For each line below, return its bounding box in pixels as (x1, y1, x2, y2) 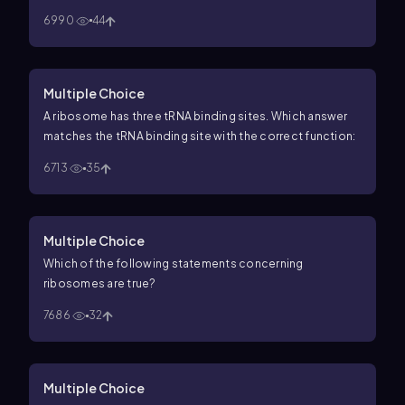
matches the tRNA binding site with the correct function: (43, 128, 356, 143)
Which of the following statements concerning (43, 256, 304, 270)
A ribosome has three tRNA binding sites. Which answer (43, 108, 348, 123)
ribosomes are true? (43, 276, 156, 290)
